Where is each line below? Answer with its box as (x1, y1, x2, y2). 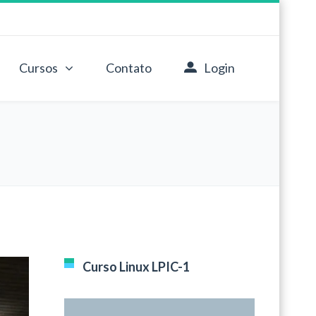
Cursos (19, 60, 58, 75)
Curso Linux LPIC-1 (83, 259, 190, 274)
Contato (106, 60, 152, 75)
